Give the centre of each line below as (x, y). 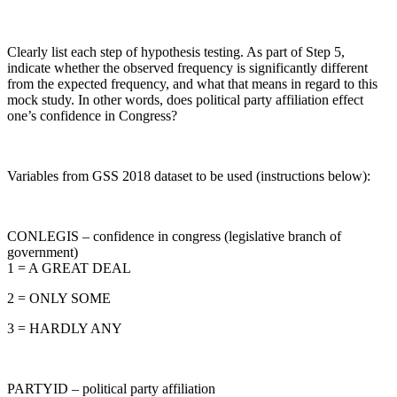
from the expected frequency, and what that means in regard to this (192, 83)
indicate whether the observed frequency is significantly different (187, 67)
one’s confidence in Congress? (92, 115)
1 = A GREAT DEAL (69, 268)
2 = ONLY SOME (59, 298)
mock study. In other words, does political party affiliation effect (185, 99)
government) (43, 252)
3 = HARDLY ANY (65, 328)
